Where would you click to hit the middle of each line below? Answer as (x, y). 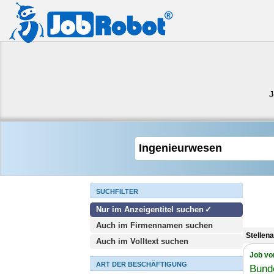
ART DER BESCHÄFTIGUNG (142, 264)
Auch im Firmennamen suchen (154, 225)
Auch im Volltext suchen (142, 241)
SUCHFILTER (117, 191)
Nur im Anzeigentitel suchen (150, 209)
